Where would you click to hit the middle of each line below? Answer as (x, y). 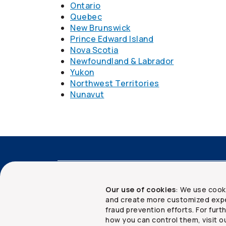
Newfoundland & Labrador (122, 61)
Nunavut (87, 94)
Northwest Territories (115, 83)
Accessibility (80, 178)
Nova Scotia (94, 50)
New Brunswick (100, 28)
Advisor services (146, 178)
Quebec (86, 17)
